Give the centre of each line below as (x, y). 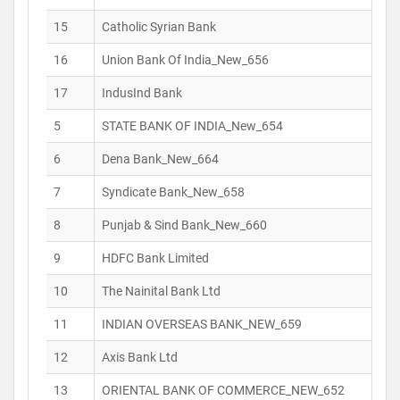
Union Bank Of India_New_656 (185, 60)
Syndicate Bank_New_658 (173, 192)
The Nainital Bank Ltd (161, 291)
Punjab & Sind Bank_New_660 (184, 225)
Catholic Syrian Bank (159, 27)
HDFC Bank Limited (155, 258)
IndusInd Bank (142, 93)
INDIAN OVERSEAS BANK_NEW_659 (202, 324)
